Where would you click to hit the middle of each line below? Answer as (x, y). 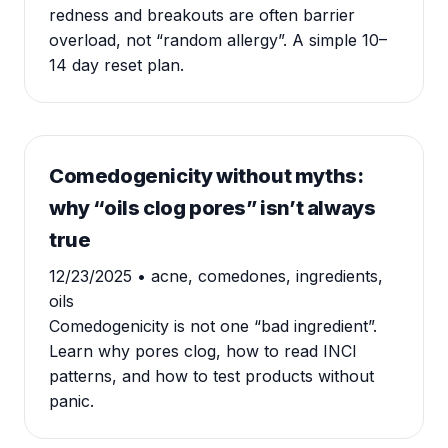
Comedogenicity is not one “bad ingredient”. (213, 326)
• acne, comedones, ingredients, (260, 276)
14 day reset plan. (116, 65)
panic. (71, 401)
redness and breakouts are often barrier (202, 15)
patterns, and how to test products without (211, 376)
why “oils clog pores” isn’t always (212, 208)
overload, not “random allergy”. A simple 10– (218, 40)
